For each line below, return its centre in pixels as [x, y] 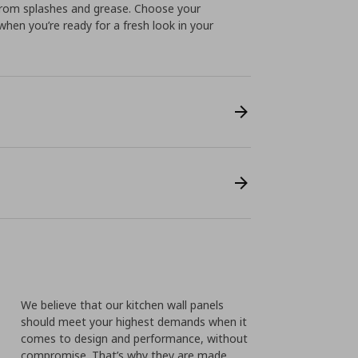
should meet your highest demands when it [134, 322]
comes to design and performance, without [135, 338]
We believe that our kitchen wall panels [123, 305]
